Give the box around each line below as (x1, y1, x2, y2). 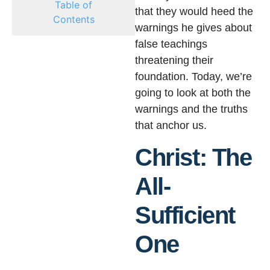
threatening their (135, 54, 213, 67)
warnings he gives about (135, 22, 252, 34)
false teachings (135, 38, 207, 51)
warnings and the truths (135, 103, 248, 116)
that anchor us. (135, 119, 207, 132)
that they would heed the (135, 5, 253, 18)
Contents (52, 13, 95, 25)
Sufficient (135, 201, 236, 228)
